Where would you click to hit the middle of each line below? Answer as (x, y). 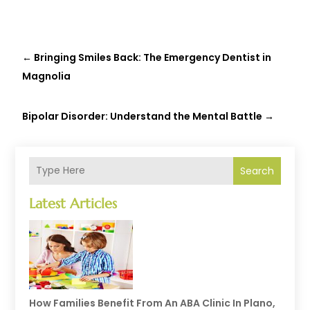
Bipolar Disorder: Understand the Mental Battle (143, 116)
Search (257, 171)
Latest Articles (73, 203)
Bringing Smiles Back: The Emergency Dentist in (153, 57)
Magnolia (47, 76)
